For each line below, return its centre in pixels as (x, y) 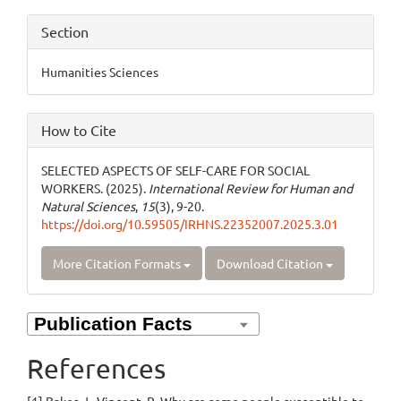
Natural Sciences (88, 206)
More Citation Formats (118, 264)
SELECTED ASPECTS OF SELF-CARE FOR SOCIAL (175, 171)
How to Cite (79, 130)
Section (65, 32)
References (96, 369)
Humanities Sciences (100, 72)
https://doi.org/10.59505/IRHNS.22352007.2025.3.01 (190, 224)
